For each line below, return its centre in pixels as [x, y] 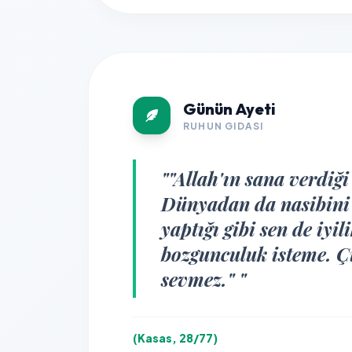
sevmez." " [204, 279]
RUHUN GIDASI [224, 126]
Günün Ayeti [230, 109]
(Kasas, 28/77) [176, 338]
